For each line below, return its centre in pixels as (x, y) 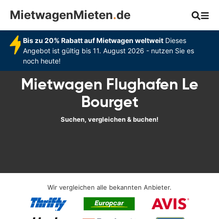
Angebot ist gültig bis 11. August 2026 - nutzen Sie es (108, 51)
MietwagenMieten (61, 15)
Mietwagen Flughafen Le (109, 84)
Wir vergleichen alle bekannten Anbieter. (109, 187)
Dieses (175, 40)
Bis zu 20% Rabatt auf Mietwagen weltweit (93, 40)
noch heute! (42, 61)
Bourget (109, 102)
